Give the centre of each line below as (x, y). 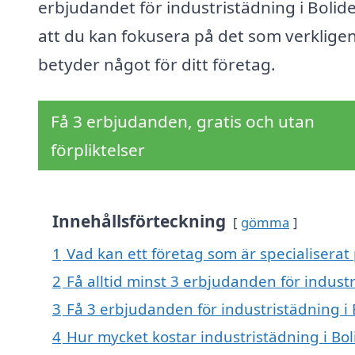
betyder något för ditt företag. (157, 65)
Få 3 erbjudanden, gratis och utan (183, 122)
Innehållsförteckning (139, 221)
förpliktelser (98, 150)
